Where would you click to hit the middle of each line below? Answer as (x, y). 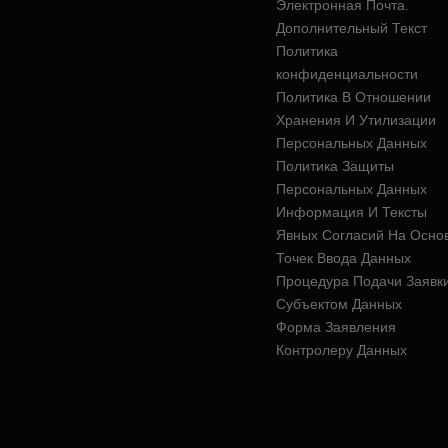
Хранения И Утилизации (355, 120)
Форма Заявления (335, 327)
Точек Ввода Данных (343, 258)
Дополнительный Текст (351, 28)
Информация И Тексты (351, 212)
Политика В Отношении (353, 97)
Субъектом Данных (338, 304)
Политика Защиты (334, 166)
